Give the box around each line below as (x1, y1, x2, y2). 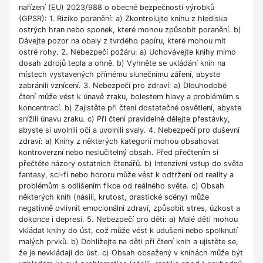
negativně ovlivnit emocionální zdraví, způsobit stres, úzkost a (19, 204, 240, 213)
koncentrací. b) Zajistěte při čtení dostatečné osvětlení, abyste (19, 103, 241, 113)
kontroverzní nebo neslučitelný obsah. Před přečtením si (19, 148, 218, 157)
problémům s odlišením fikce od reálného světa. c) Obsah (19, 181, 224, 191)
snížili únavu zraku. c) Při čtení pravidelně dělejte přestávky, (19, 114, 230, 124)
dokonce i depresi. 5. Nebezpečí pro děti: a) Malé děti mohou (19, 215, 238, 224)
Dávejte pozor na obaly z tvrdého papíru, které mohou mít (19, 36, 226, 46)
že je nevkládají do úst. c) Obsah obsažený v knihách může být (19, 248, 243, 258)
